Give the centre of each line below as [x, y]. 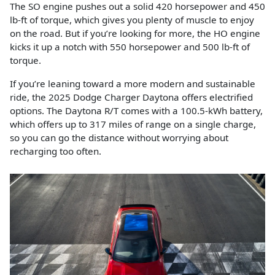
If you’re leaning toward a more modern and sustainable [133, 84]
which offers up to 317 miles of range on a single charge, [133, 124]
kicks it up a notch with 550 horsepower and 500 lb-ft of [130, 47]
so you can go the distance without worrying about [119, 138]
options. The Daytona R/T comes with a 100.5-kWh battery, [136, 111]
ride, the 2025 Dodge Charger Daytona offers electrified [131, 97]
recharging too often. [56, 151]
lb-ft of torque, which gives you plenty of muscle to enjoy [132, 20]
